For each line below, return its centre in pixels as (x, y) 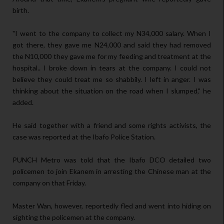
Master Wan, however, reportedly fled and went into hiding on (112, 206)
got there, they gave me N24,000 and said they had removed (112, 45)
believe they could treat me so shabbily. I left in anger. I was (112, 79)
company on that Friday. (49, 183)
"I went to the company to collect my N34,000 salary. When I (112, 33)
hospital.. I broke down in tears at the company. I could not (112, 68)
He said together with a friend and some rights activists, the (112, 125)
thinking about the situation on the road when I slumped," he (112, 91)
